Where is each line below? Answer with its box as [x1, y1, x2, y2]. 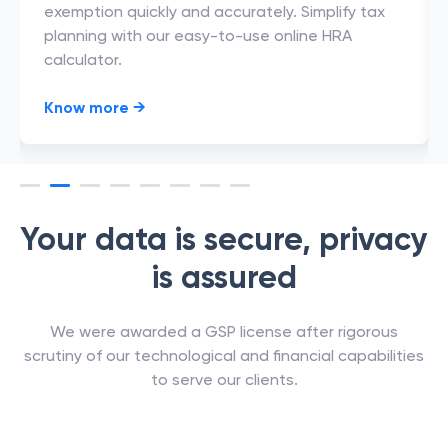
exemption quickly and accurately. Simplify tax [44, 2, 385, 21]
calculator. [44, 50, 122, 69]
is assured [151, 258, 297, 296]
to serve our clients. [150, 370, 298, 389]
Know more [44, 98, 133, 117]
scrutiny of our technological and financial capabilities [24, 346, 424, 365]
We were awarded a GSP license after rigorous [50, 322, 398, 341]
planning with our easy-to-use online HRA [44, 26, 352, 45]
